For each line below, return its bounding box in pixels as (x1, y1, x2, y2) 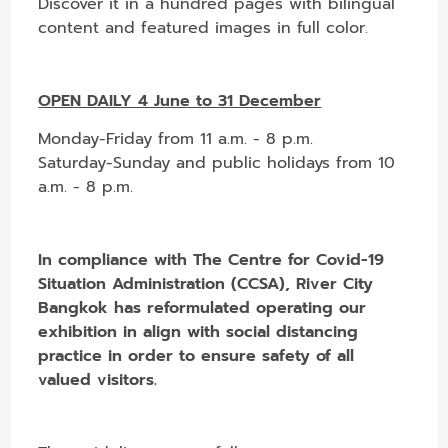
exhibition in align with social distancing (38, 319, 359, 344)
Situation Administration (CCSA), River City (38, 271, 374, 296)
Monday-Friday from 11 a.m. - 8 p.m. (38, 126, 314, 151)
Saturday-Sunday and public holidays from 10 (38, 150, 396, 175)
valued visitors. (38, 367, 158, 392)
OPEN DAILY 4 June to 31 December (38, 88, 322, 113)
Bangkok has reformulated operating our (38, 295, 367, 320)
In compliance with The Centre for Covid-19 (38, 247, 385, 272)
